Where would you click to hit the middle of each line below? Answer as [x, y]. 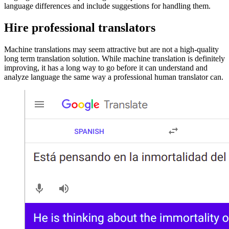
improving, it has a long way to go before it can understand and [106, 68]
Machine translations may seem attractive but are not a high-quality [111, 50]
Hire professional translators [80, 28]
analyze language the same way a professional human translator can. [114, 77]
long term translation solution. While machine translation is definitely [114, 59]
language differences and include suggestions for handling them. [107, 6]
